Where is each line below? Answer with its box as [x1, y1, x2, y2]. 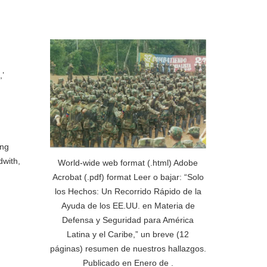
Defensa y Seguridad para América [62, 215, 194, 225]
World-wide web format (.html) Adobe [58, 157, 198, 167]
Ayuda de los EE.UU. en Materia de [61, 200, 195, 210]
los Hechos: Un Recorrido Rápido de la [54, 186, 201, 196]
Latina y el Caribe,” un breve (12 [67, 229, 190, 239]
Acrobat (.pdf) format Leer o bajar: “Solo [52, 172, 204, 182]
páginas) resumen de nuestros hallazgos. [49, 243, 206, 253]
